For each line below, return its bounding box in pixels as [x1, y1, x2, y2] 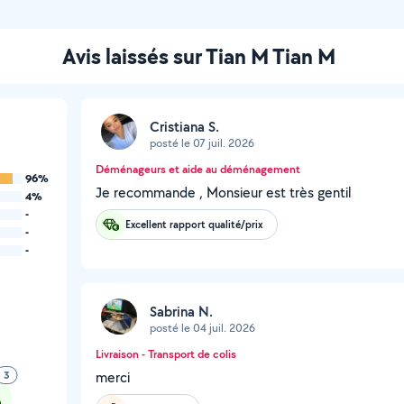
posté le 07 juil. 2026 [150, 134, 254, 151]
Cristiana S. [150, 116, 219, 136]
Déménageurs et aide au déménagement [96, 161, 300, 177]
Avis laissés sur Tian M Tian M [61, 41, 335, 70]
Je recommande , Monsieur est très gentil [96, 183, 351, 202]
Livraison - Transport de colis [96, 346, 236, 362]
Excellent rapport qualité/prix [125, 216, 262, 232]
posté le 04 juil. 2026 [150, 319, 255, 335]
